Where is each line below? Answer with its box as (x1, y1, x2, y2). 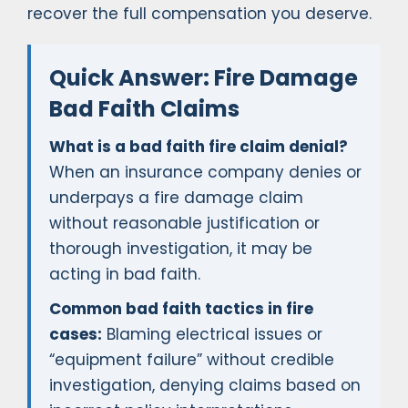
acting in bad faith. (49, 263, 200, 286)
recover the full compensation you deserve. (27, 3, 372, 25)
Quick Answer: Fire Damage (49, 63, 358, 94)
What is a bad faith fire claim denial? (49, 136, 348, 158)
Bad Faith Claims (49, 94, 240, 125)
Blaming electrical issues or (102, 323, 322, 346)
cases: (49, 323, 102, 346)
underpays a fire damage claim (49, 187, 303, 209)
